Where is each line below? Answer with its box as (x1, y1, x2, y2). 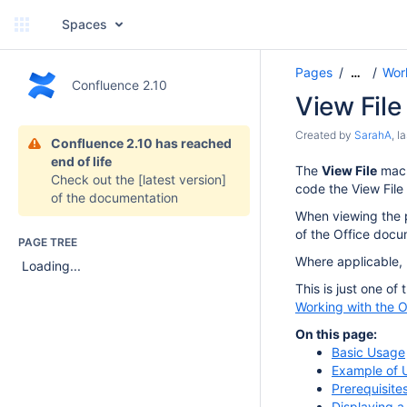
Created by (295, 128, 354, 142)
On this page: (295, 326, 377, 342)
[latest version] (138, 172, 226, 187)
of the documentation (51, 190, 178, 205)
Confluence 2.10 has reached (51, 135, 232, 151)
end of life (51, 154, 112, 169)
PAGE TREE (18, 235, 77, 249)
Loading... (22, 258, 81, 274)
